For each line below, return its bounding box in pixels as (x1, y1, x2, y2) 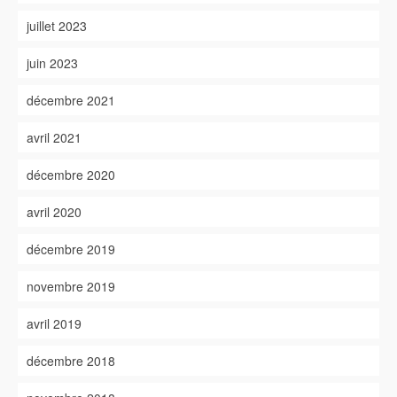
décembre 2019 (27, 240, 115, 258)
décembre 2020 (27, 166, 115, 183)
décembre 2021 (27, 91, 115, 109)
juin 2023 (27, 54, 78, 72)
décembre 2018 (27, 352, 115, 370)
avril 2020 (27, 203, 82, 221)
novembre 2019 (27, 277, 115, 295)
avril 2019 (27, 315, 82, 332)
